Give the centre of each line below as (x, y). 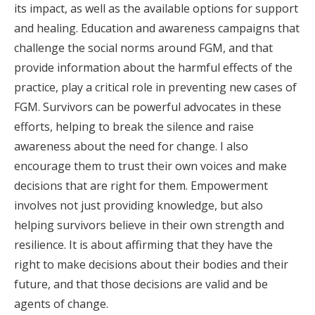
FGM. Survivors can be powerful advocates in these (148, 107)
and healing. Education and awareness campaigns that (157, 28)
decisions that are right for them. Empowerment (141, 186)
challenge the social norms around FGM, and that (143, 48)
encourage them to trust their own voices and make (150, 166)
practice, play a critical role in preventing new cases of (155, 87)
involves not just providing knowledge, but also (139, 205)
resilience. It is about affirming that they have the (143, 245)
